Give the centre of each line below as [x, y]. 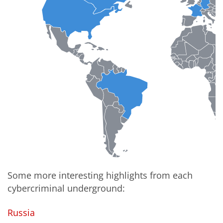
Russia [21, 213]
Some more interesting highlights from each [100, 175]
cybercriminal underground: [66, 188]
